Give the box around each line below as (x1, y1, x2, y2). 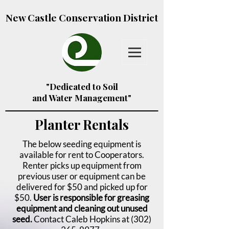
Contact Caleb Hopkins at (32, 214, 131, 224)
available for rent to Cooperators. (19, 149, 144, 160)
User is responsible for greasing (33, 192, 149, 203)
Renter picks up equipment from (22, 160, 142, 171)
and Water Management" (32, 92, 131, 103)
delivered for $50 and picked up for (16, 181, 148, 192)
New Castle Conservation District (6, 11, 158, 24)
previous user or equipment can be (18, 171, 146, 181)
